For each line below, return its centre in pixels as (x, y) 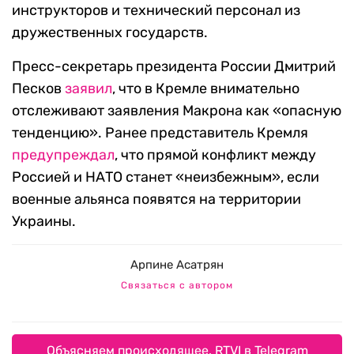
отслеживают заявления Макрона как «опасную (177, 111)
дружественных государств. (110, 33)
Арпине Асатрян (177, 265)
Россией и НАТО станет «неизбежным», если (166, 177)
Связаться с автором (177, 286)
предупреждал (63, 155)
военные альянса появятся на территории (156, 200)
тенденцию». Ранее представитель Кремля (160, 133)
